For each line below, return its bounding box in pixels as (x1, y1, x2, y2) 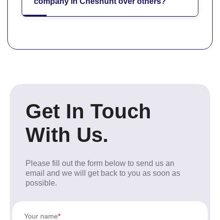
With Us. (26, 123, 109, 146)
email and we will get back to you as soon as (26, 168, 180, 177)
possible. (26, 178, 57, 187)
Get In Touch (26, 99, 151, 123)
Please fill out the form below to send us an (26, 159, 174, 167)
